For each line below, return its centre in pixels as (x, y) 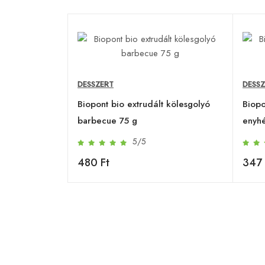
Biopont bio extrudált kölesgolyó (144, 104)
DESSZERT (96, 84)
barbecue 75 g (107, 120)
